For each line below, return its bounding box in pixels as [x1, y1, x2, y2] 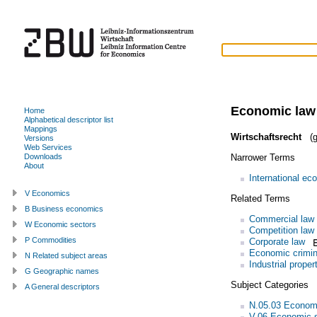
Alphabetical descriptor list [24, 115, 113, 124]
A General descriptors [25, 282, 100, 291]
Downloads [24, 151, 62, 161]
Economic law [230, 103, 316, 118]
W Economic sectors [25, 219, 96, 229]
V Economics [25, 188, 70, 197]
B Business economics [25, 204, 103, 213]
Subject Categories [230, 279, 309, 290]
